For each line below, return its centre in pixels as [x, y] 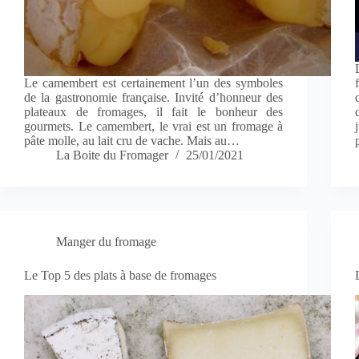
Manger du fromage [106, 242]
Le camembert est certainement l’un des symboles [154, 83]
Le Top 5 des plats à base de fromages [120, 276]
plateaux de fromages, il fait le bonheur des [154, 112]
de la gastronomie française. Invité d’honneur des [154, 98]
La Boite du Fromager [112, 155]
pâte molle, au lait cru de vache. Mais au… [132, 141]
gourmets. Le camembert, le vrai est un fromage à [154, 127]
